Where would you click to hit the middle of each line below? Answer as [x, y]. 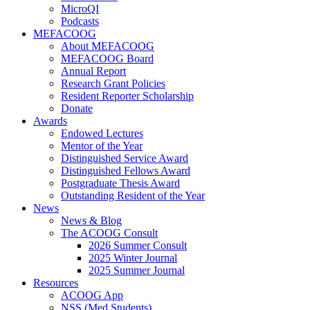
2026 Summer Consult [138, 245]
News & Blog [91, 220]
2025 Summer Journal [137, 270]
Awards [50, 121]
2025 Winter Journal [133, 258]
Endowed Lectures [102, 133]
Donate [77, 108]
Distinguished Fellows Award [126, 171]
